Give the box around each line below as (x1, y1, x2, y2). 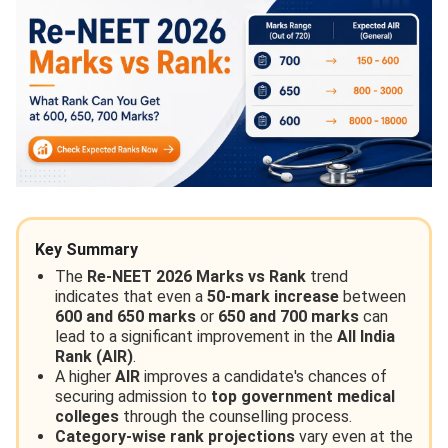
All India (337, 327, 395, 347)
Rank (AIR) (55, 347, 133, 367)
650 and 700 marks (218, 307, 359, 327)
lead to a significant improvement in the (55, 327, 337, 347)
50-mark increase (207, 287, 339, 307)
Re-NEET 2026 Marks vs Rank (87, 267, 306, 287)
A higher (55, 367, 115, 387)
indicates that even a (55, 287, 207, 307)
